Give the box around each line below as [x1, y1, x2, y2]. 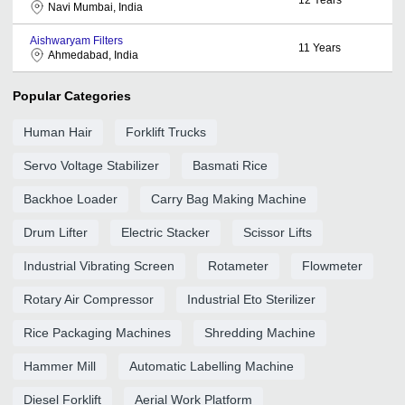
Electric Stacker [121, 224, 210, 240]
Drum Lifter [24, 224, 88, 240]
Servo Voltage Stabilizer [24, 157, 159, 173]
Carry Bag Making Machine [151, 191, 306, 206]
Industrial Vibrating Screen [24, 258, 174, 273]
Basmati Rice [193, 157, 268, 173]
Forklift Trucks [126, 124, 206, 139]
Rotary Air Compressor [24, 291, 154, 306]
